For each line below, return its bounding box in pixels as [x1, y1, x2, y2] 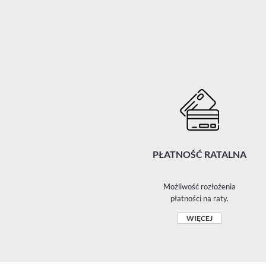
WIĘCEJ [186, 214, 213, 223]
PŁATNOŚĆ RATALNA [153, 148, 246, 160]
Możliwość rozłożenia [163, 182, 236, 191]
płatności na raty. [170, 194, 229, 203]
